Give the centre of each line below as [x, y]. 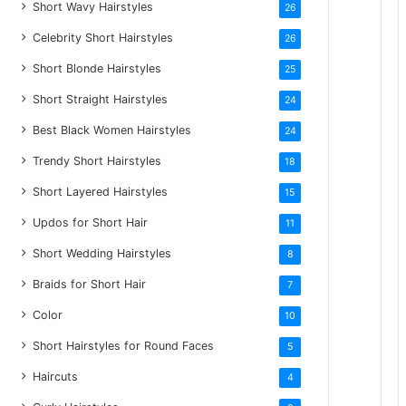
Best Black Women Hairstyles [112, 130]
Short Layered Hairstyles [101, 191]
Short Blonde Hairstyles [97, 68]
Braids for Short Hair [90, 284]
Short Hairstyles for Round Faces [124, 345]
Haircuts [56, 376]
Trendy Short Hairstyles [97, 160]
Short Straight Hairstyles [101, 99]
